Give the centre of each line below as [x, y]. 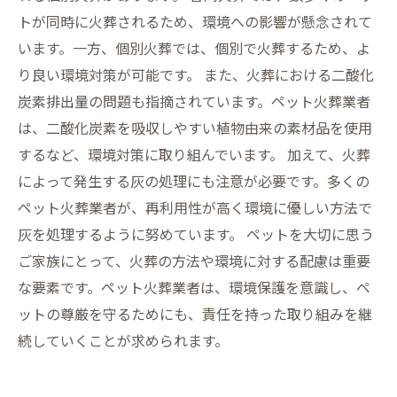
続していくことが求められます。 [123, 340]
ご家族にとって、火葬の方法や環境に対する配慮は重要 [194, 261]
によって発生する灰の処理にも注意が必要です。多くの [194, 181]
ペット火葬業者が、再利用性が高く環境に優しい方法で [195, 207]
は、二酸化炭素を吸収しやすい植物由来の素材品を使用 [195, 128]
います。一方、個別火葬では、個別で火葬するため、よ [194, 48]
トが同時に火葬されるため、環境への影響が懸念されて [195, 21]
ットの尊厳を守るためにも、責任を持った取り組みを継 [195, 314]
